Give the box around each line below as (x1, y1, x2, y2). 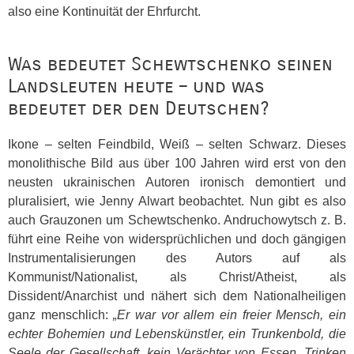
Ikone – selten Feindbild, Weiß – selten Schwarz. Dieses (8, 137, 346, 151)
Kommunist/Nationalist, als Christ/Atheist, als (8, 270, 346, 284)
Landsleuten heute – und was (8, 75, 265, 97)
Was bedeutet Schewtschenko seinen (8, 53, 333, 75)
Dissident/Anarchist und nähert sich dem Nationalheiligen (8, 289, 346, 303)
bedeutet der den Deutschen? (8, 97, 269, 119)
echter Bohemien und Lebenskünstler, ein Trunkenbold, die (8, 327, 346, 341)
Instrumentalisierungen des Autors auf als (8, 251, 346, 265)
